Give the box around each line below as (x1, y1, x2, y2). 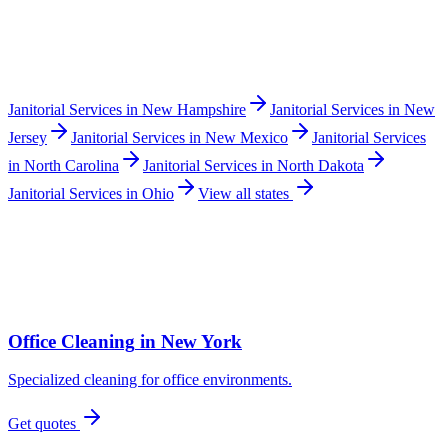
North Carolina (24, 156, 119, 174)
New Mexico (205, 128, 288, 146)
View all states (198, 184, 293, 202)
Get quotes (8, 415, 80, 433)
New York (161, 330, 242, 352)
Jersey (8, 128, 47, 146)
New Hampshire (142, 100, 246, 118)
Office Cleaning (8, 330, 135, 352)
